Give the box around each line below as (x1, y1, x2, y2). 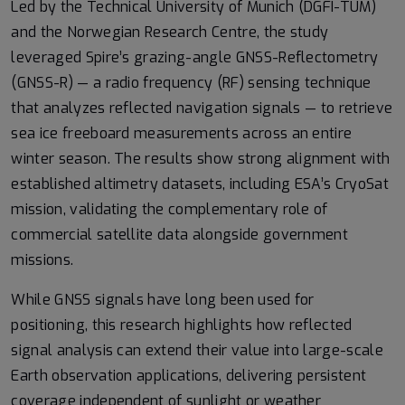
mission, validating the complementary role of (11, 200, 328, 219)
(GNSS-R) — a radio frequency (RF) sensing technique (11, 73, 372, 92)
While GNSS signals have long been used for (11, 290, 315, 309)
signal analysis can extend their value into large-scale (11, 341, 383, 360)
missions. (11, 250, 74, 269)
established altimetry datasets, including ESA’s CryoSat (11, 174, 389, 193)
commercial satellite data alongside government (11, 225, 349, 244)
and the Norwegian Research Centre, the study (11, 23, 329, 42)
